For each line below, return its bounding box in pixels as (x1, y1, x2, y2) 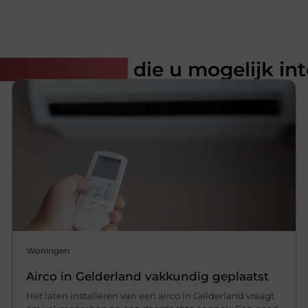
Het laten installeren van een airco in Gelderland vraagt (26, 289, 275, 301)
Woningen (26, 245, 70, 256)
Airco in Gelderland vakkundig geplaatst (26, 269, 269, 283)
